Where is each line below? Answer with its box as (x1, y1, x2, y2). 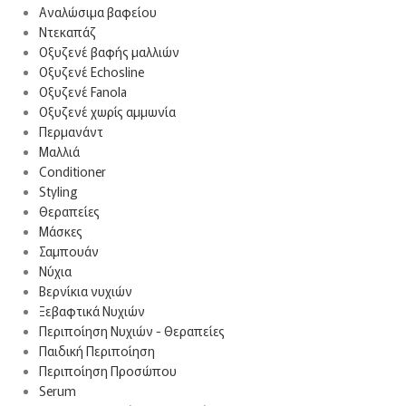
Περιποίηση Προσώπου (38, 362, 177, 380)
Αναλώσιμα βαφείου (38, 3, 157, 21)
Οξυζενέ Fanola (38, 82, 127, 101)
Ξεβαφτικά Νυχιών (38, 302, 145, 320)
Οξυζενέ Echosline (38, 63, 144, 81)
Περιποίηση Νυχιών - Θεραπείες (38, 322, 225, 340)
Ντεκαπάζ (38, 23, 96, 41)
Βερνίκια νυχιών (38, 282, 132, 300)
